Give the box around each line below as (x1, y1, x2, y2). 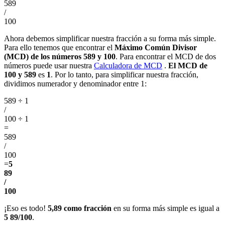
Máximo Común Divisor (115, 43, 197, 52)
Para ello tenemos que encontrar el (4, 43, 115, 52)
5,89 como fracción (48, 204, 111, 213)
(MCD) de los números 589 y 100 (4, 52, 116, 61)
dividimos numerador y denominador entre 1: (4, 79, 147, 88)
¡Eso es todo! (4, 204, 48, 213)
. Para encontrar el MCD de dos (116, 52, 216, 61)
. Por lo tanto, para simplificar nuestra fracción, (51, 70, 198, 79)
